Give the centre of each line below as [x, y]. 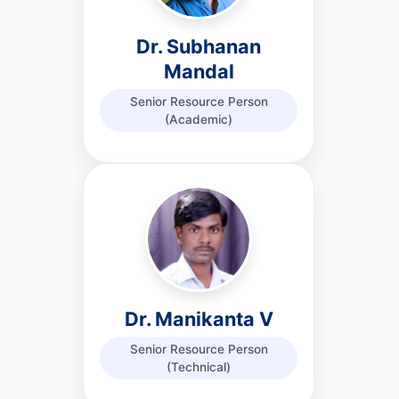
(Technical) [199, 367]
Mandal [199, 71]
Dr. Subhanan [199, 46]
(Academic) [199, 119]
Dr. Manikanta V [199, 319]
